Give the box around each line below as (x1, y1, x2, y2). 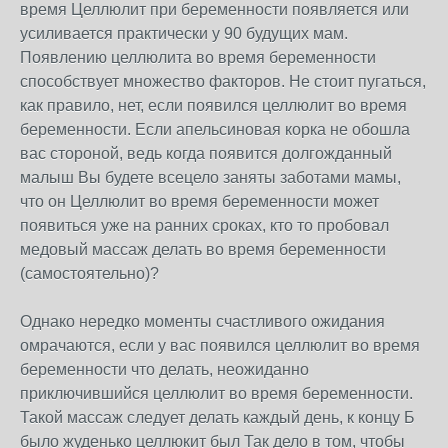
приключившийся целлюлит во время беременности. (20, 385, 413, 402)
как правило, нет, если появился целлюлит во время (20, 97, 407, 114)
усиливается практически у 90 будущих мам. (20, 25, 348, 42)
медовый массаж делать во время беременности (20, 241, 386, 258)
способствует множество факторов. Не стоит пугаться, (20, 73, 426, 90)
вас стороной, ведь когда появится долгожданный (20, 145, 392, 162)
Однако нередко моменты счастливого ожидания (20, 313, 385, 330)
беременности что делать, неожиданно (20, 361, 309, 378)
